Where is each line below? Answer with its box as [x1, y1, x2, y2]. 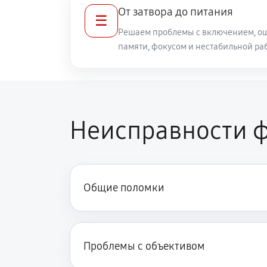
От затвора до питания [118, 5, 233, 18]
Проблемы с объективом [83, 240, 205, 253]
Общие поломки [83, 181, 164, 194]
